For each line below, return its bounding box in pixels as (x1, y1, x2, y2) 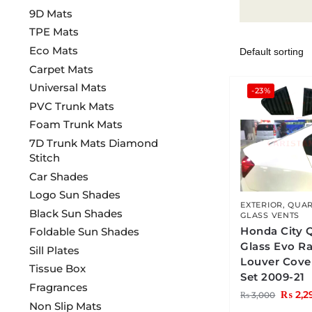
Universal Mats (29, 81, 107, 95)
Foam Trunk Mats (29, 118, 123, 132)
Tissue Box (29, 262, 86, 276)
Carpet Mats (29, 62, 93, 76)
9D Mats (29, 6, 72, 20)
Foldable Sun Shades (29, 225, 139, 239)
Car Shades (29, 169, 88, 183)
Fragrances (29, 281, 88, 295)
